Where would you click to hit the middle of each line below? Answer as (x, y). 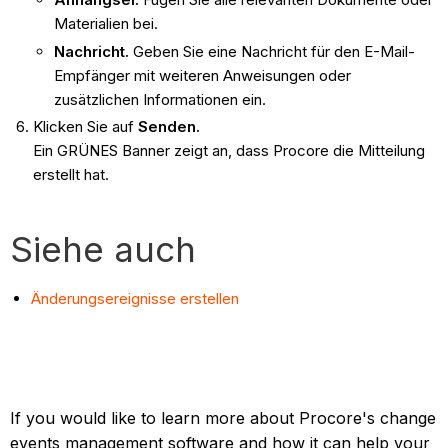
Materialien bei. (107, 23)
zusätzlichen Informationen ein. (161, 99)
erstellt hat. (70, 175)
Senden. (168, 127)
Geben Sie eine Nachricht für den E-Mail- (273, 51)
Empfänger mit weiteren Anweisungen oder (202, 75)
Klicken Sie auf (85, 127)
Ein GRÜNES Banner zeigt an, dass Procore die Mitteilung (228, 151)
